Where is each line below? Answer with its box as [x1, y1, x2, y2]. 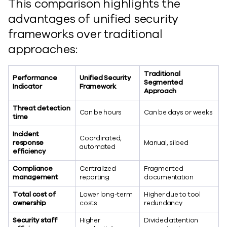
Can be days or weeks [144, 108, 213, 117]
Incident [13, 130, 40, 139]
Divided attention [144, 216, 199, 225]
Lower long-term [80, 190, 133, 199]
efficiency [13, 147, 46, 156]
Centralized [80, 164, 116, 173]
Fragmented [144, 164, 183, 173]
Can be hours [80, 108, 122, 117]
